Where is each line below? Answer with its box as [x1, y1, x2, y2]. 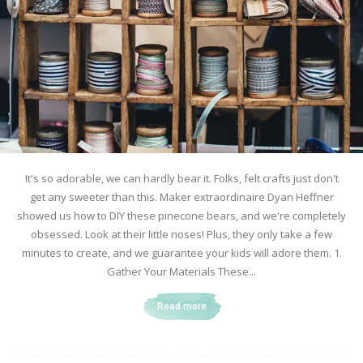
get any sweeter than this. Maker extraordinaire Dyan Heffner [29, 189, 334, 204]
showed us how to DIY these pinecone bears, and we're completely [17, 207, 346, 223]
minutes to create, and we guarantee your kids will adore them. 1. [21, 245, 342, 260]
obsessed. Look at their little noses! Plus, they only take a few [31, 226, 332, 241]
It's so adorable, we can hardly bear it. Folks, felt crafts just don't [24, 170, 339, 186]
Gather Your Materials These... [107, 263, 256, 279]
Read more [156, 300, 207, 312]
